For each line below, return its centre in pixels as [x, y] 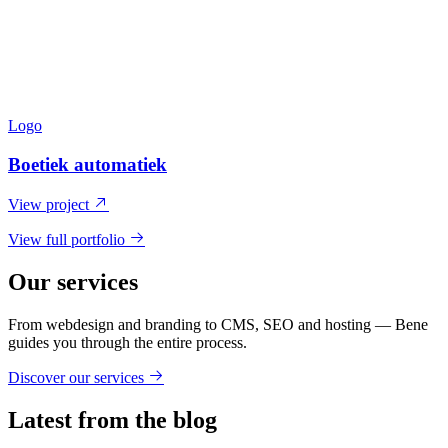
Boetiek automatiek [87, 165]
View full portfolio [68, 239]
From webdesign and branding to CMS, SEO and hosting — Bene [218, 324]
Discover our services [78, 377]
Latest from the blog [112, 419]
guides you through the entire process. [127, 342]
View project [50, 204]
